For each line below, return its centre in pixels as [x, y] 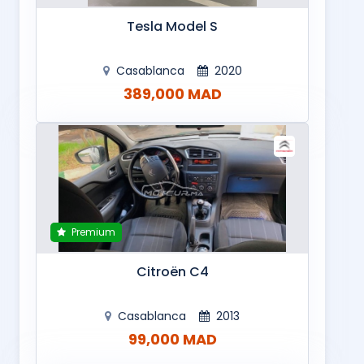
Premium [92, 232]
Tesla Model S [172, 27]
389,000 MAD [172, 94]
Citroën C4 [172, 272]
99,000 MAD [172, 340]
